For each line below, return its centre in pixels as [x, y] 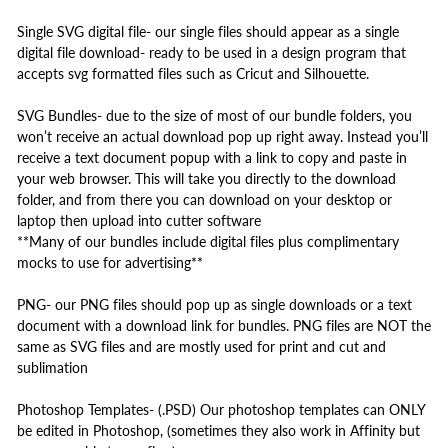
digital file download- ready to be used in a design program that [211, 52]
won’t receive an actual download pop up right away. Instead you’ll [222, 136]
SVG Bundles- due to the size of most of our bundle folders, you [214, 115]
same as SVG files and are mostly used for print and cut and [201, 346]
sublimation [52, 367]
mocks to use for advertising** [110, 262]
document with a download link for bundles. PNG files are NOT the [224, 325]
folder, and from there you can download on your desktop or [204, 199]
